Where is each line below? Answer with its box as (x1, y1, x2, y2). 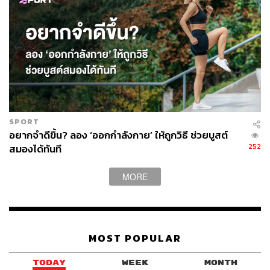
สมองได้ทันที (9, 141, 61, 157)
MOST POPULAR (89, 231, 181, 246)
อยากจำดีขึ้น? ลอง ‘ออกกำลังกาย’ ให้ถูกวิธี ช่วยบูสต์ (9, 127, 228, 143)
